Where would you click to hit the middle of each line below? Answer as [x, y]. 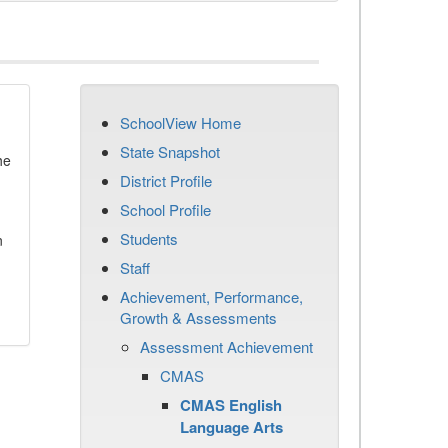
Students [149, 238]
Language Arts [231, 427]
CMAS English [231, 405]
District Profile [166, 180]
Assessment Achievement [226, 346]
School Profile [165, 209]
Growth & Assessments [198, 317]
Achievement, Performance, [211, 296]
